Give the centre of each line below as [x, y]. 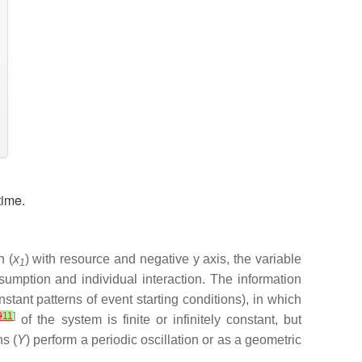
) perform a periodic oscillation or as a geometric [164, 340]
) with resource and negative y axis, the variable [163, 259]
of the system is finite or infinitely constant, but [159, 320]
